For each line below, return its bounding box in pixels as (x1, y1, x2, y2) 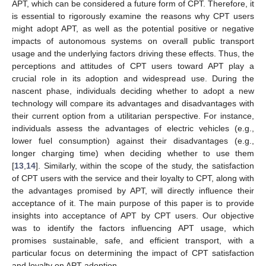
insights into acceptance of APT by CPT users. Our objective (12, 210, 254, 220)
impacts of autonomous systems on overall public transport (12, 36, 254, 46)
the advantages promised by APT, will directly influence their (12, 185, 254, 195)
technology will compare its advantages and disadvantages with (12, 98, 254, 108)
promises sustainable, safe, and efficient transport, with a (12, 235, 254, 245)
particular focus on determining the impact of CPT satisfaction (12, 248, 254, 258)
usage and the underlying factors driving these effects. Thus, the (12, 48, 254, 58)
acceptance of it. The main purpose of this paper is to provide (12, 198, 254, 208)
